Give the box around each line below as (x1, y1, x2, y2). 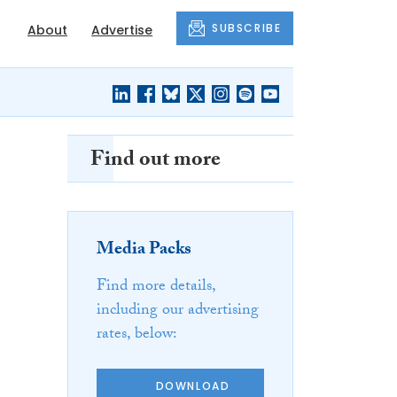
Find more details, (97, 274, 215, 302)
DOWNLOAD (155, 378, 230, 393)
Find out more (90, 144, 222, 181)
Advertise (91, 20, 153, 39)
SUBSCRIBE (212, 20, 282, 35)
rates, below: (97, 322, 177, 350)
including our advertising (97, 298, 259, 326)
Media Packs (97, 236, 191, 267)
